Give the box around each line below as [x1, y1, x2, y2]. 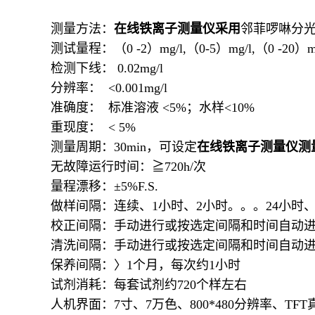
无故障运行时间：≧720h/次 [51, 160, 206, 174]
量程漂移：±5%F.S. [51, 179, 158, 193]
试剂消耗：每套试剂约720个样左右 [51, 278, 247, 292]
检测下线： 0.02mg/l [51, 61, 163, 75]
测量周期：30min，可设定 [51, 140, 197, 154]
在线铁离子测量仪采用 [114, 22, 240, 36]
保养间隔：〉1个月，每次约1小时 [51, 258, 240, 272]
